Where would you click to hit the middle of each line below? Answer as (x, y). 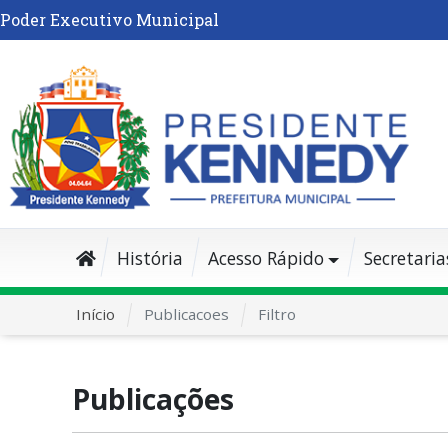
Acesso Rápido (265, 257)
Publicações (152, 398)
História (149, 257)
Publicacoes (186, 313)
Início (95, 313)
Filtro (276, 313)
